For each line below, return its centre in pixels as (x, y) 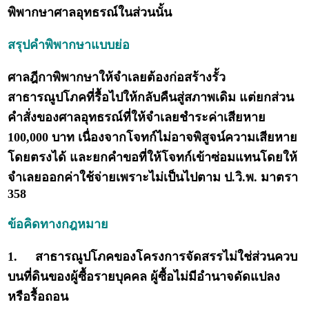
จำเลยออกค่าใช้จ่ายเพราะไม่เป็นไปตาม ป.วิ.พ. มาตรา (153, 178)
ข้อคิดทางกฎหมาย (58, 225)
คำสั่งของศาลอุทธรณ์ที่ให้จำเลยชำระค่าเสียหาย (137, 118)
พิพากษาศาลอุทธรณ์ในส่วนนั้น (90, 13)
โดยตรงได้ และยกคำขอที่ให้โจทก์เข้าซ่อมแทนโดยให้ (153, 158)
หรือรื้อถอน (38, 297)
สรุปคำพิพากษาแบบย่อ (71, 45)
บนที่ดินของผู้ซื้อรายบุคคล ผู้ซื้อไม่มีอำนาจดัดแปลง (144, 277)
